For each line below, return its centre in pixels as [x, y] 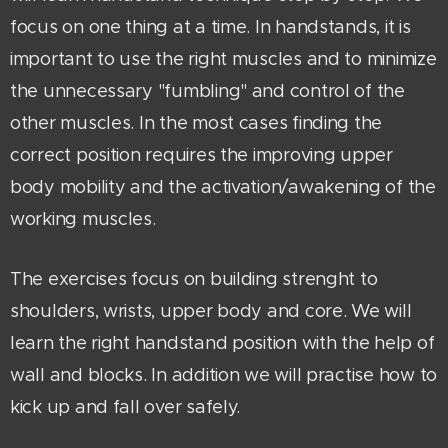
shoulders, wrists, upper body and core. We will [211, 311]
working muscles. [85, 219]
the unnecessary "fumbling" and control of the [207, 91]
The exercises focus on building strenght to [194, 279]
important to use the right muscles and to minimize [223, 59]
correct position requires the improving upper [201, 155]
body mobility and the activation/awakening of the [223, 187]
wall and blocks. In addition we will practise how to [223, 375]
